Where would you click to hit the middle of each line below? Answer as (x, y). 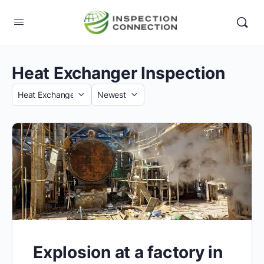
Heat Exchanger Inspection (118, 73)
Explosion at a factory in (128, 253)
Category (33, 101)
